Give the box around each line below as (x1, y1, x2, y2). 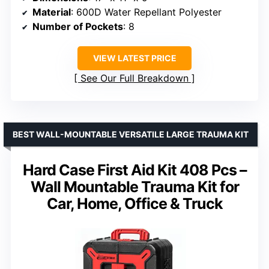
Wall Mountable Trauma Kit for (30, 178, 239, 196)
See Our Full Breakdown (80, 72, 189, 85)
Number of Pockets (32, 20, 123, 33)
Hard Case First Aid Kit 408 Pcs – (22, 161, 247, 180)
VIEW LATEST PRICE (92, 53, 177, 64)
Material (32, 6, 71, 19)
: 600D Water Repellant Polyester (71, 6, 222, 19)
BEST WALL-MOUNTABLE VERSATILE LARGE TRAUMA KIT (13, 129, 249, 140)
